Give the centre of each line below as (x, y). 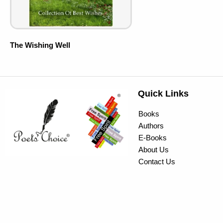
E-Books (152, 138)
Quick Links (163, 94)
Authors (151, 126)
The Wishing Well (40, 45)
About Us (153, 150)
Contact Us (157, 162)
